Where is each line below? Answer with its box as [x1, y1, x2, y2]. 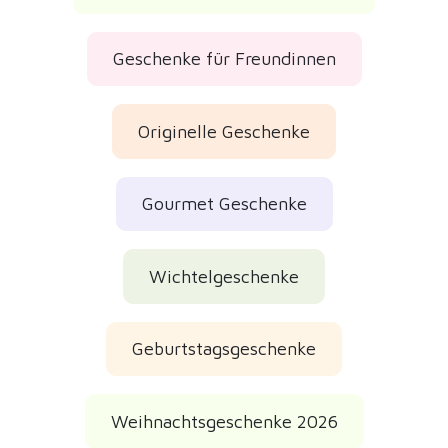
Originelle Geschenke [138, 120, 310, 142]
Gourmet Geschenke [141, 193, 307, 215]
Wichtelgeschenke [149, 265, 299, 287]
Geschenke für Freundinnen [112, 48, 336, 70]
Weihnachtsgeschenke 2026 [110, 410, 338, 432]
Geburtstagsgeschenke [132, 338, 316, 360]
